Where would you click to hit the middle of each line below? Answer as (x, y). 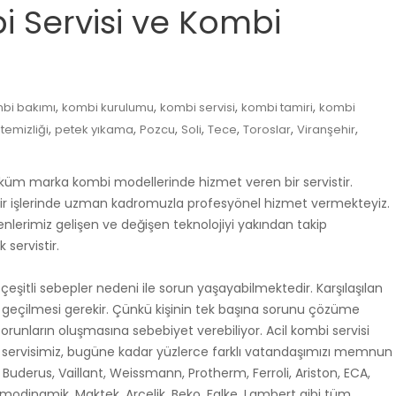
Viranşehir (326, 129)
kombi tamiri (277, 107)
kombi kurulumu (108, 107)
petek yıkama (94, 129)
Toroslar (267, 129)
